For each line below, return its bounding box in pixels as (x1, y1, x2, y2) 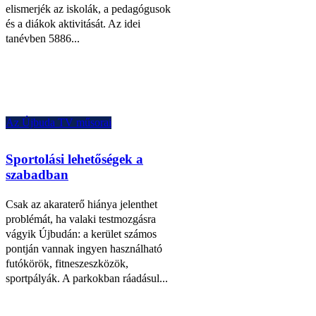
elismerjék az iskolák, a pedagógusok (6, 2, 171, 15)
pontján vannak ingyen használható (6, 242, 162, 255)
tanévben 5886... (6, 32, 80, 44)
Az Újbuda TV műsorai (6, 116, 111, 128)
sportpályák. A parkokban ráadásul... (6, 272, 168, 284)
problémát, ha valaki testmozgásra (6, 212, 156, 225)
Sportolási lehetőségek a (6, 151, 143, 166)
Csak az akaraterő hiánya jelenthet (6, 197, 157, 210)
